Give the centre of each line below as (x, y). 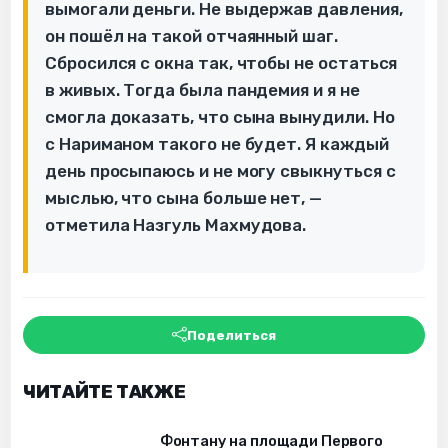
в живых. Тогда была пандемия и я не (202, 90)
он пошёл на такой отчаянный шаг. (191, 36)
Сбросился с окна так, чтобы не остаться (221, 63)
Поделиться (231, 335)
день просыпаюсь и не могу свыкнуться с (220, 171)
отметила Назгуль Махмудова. (176, 225)
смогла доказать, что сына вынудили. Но (220, 117)
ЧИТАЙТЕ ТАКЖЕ (104, 392)
